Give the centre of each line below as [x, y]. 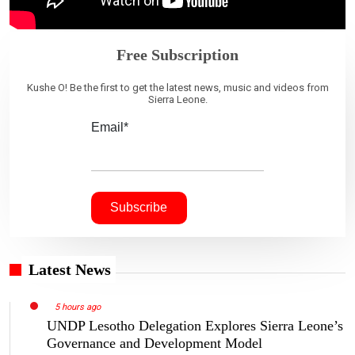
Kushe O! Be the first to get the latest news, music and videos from [177, 88]
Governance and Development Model [155, 344]
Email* [109, 128]
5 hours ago [77, 307]
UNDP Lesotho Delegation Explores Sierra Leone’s [195, 326]
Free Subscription [177, 55]
